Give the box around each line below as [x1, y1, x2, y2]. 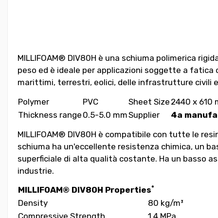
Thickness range [18, 109, 82, 120]
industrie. [18, 165, 54, 176]
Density [18, 198, 48, 208]
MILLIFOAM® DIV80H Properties [18, 185, 151, 195]
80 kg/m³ [148, 198, 183, 208]
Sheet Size [128, 96, 170, 107]
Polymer [18, 96, 49, 107]
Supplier [128, 109, 160, 120]
